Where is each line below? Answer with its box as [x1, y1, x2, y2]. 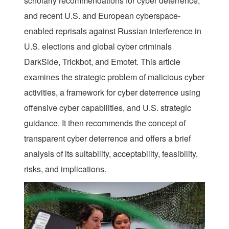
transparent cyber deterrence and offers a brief [24, 132, 191, 144]
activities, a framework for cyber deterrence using [24, 86, 200, 98]
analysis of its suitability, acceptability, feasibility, [24, 147, 198, 159]
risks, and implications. [24, 163, 106, 175]
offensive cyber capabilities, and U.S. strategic [24, 101, 191, 113]
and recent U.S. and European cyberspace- [24, 9, 180, 21]
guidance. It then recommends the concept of [24, 117, 186, 129]
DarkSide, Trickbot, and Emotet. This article [24, 55, 180, 67]
